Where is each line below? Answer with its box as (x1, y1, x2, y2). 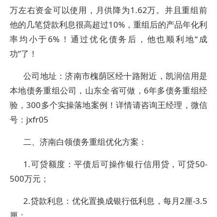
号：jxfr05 (10, 114, 48, 125)
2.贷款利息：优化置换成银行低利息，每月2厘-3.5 (23, 195, 207, 206)
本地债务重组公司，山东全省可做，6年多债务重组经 (10, 85, 207, 96)
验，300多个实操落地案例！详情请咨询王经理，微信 (10, 99, 207, 110)
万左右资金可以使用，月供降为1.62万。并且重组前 (10, 4, 207, 15)
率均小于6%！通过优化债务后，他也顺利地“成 (10, 33, 207, 45)
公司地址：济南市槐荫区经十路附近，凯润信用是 (23, 70, 207, 81)
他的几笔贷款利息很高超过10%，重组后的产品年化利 (10, 19, 207, 30)
